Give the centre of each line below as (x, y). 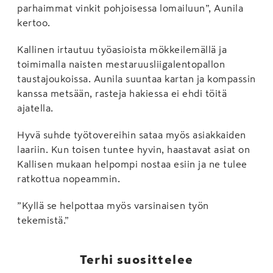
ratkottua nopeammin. (69, 178)
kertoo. (34, 22)
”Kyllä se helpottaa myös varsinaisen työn (113, 205)
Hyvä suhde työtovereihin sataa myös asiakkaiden (132, 134)
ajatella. (35, 108)
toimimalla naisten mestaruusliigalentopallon (121, 64)
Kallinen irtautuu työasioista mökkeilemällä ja (122, 49)
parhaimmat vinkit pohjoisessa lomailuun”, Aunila (130, 8)
